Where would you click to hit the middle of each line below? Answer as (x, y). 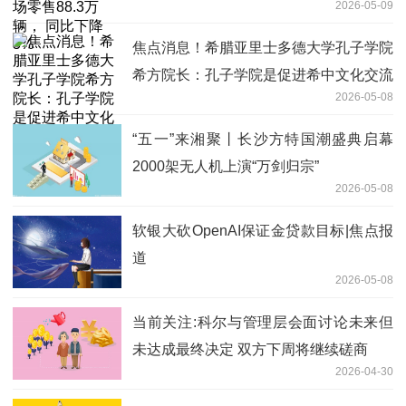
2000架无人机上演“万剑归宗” (226, 166)
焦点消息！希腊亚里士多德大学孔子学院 (263, 47)
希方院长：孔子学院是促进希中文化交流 (263, 74)
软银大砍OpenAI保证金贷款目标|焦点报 (263, 230)
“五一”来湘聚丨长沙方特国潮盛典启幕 (263, 139)
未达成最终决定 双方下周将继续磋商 (250, 349)
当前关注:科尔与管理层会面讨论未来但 (263, 322)
